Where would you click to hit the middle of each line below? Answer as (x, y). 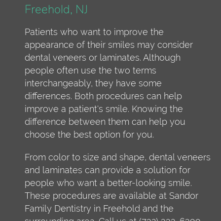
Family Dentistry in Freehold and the (99, 208)
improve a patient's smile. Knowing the (104, 109)
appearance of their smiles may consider (109, 44)
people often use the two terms (91, 70)
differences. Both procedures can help (103, 96)
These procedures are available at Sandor (111, 195)
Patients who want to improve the (94, 32)
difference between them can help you (105, 121)
